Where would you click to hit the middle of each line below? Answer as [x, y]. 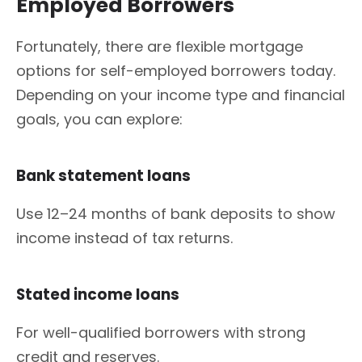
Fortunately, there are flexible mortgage [160, 47]
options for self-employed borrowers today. [176, 71]
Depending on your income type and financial [181, 95]
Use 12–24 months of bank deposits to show [176, 214]
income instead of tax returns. [124, 238]
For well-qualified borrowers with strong [161, 333]
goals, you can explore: [99, 120]
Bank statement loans [105, 176]
